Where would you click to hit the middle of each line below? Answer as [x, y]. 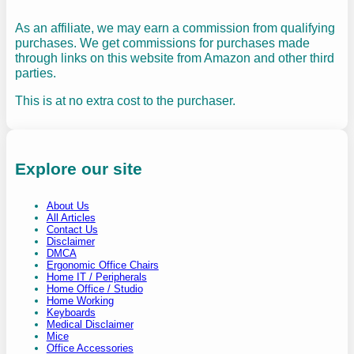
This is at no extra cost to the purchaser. [125, 100]
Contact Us [72, 230]
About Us [68, 206]
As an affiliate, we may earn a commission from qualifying [175, 27]
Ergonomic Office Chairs [102, 265]
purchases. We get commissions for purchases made [162, 42]
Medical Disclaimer [90, 325]
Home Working [80, 301]
